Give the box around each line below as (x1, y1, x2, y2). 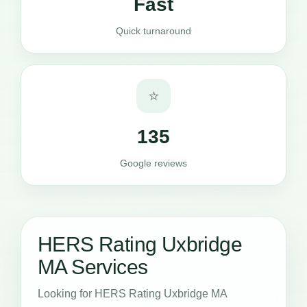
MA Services (38, 255, 148, 278)
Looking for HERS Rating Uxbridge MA (38, 287, 227, 299)
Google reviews (120, 157, 187, 169)
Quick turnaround (116, 25, 191, 36)
